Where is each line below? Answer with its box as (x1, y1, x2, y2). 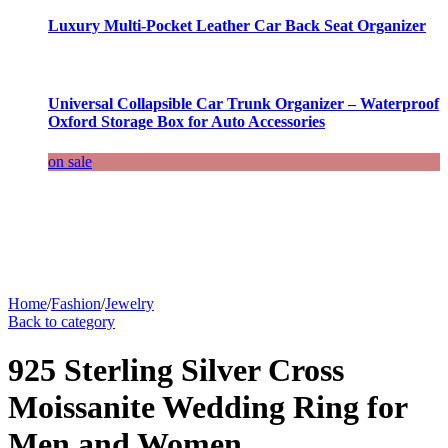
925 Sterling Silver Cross (8, 352, 344, 389)
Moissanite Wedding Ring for (8, 389, 407, 426)
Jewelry (105, 294, 154, 312)
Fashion (51, 294, 101, 312)
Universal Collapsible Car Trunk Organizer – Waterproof (48, 95, 439, 113)
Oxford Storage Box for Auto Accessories (48, 113, 325, 131)
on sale (48, 152, 92, 170)
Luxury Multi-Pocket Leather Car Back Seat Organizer (48, 16, 426, 34)
